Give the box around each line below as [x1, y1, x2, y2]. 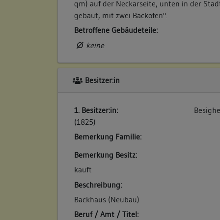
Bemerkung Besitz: [74, 149, 137, 160]
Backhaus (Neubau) [74, 194, 140, 205]
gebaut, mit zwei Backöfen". [74, 10, 168, 20]
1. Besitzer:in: [74, 105, 118, 115]
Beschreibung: [74, 179, 122, 190]
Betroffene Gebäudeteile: [74, 25, 158, 35]
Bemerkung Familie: [74, 132, 142, 142]
